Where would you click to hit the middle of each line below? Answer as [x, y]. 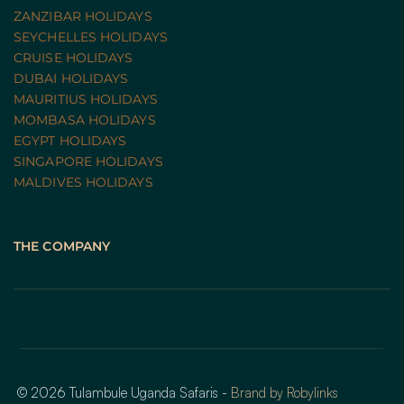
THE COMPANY [62, 246]
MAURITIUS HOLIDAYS [86, 99]
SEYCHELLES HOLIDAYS [91, 37]
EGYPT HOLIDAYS [70, 140]
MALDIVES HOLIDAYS [83, 182]
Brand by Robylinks [285, 392]
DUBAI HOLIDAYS [71, 78]
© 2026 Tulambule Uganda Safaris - [124, 392]
